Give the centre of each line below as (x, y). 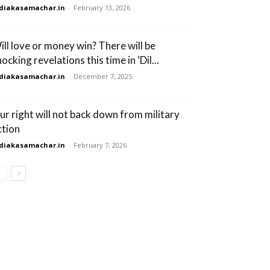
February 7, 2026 (100, 145)
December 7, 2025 (103, 76)
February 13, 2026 (102, 8)
